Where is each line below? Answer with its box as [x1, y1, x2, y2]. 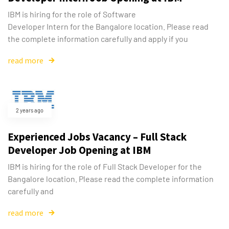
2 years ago [16, 107, 43, 114]
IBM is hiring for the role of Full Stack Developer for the [8, 162, 202, 172]
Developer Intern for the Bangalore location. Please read [8, 21, 209, 32]
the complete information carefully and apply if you [8, 34, 188, 44]
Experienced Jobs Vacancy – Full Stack [8, 130, 187, 144]
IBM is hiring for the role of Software [8, 9, 136, 19]
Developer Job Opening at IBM [8, 143, 151, 157]
